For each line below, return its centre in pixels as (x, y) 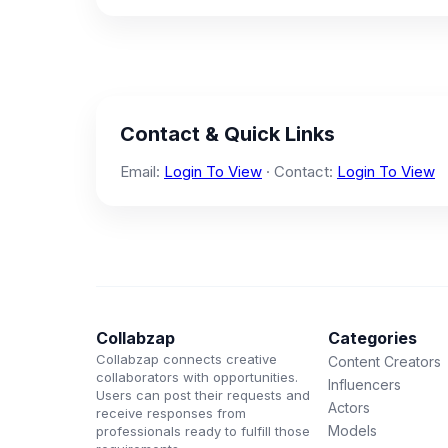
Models (353, 430)
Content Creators (385, 361)
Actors (349, 407)
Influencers (365, 384)
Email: (142, 171)
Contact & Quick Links (227, 134)
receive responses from (171, 413)
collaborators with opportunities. (197, 377)
